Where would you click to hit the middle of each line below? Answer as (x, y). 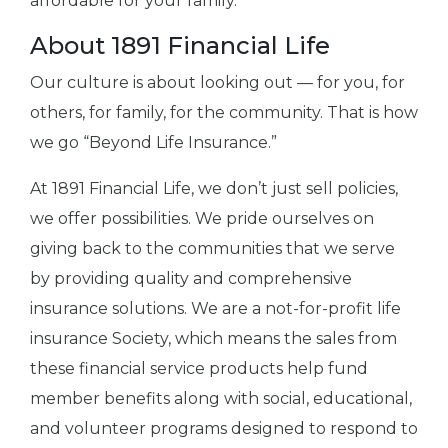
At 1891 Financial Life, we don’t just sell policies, (214, 189)
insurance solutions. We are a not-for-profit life (215, 309)
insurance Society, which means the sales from (213, 339)
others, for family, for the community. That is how (224, 113)
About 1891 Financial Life (180, 46)
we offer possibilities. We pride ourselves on (202, 219)
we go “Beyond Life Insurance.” (153, 143)
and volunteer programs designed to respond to (224, 429)
